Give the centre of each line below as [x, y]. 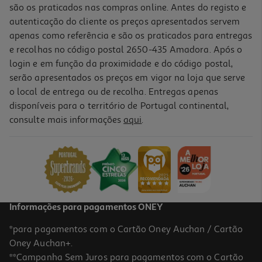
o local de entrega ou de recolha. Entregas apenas [114, 92]
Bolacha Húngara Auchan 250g [68, 125]
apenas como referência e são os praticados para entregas [131, 35]
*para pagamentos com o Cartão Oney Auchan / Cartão [126, 229]
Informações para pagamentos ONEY [86, 207]
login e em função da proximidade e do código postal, [121, 63]
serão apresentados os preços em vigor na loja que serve [127, 77]
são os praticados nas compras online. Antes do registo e [128, 7]
